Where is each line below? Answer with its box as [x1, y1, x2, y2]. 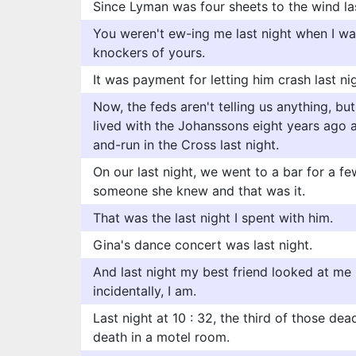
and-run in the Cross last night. [93, 137, 279, 153]
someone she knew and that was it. [93, 183, 305, 199]
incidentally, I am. [93, 283, 196, 299]
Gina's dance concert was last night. [93, 237, 312, 253]
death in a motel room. [93, 329, 230, 345]
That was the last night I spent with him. [93, 210, 333, 226]
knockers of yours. [93, 44, 205, 60]
